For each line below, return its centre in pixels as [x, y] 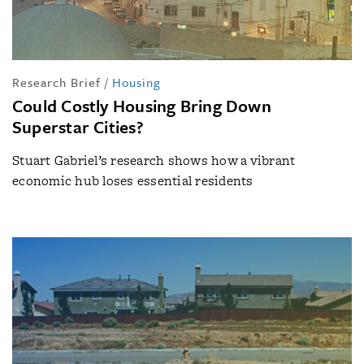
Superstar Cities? [78, 127]
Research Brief [56, 82]
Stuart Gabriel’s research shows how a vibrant [154, 161]
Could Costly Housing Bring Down [142, 106]
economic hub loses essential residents [133, 181]
